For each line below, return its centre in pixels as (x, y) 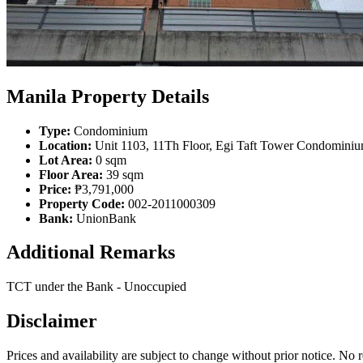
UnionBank (105, 218)
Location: (65, 145)
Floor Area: (71, 174)
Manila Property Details (108, 96)
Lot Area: (66, 160)
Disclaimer (52, 321)
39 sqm (123, 174)
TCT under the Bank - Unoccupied (96, 287)
